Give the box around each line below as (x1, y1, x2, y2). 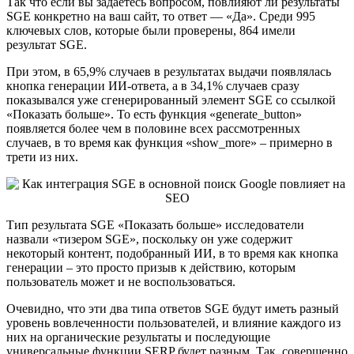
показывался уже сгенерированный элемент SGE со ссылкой (6, 93, 336, 107)
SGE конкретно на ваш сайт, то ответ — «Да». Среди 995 (6, 9, 315, 24)
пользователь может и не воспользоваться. (6, 275, 239, 289)
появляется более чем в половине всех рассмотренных (6, 122, 300, 136)
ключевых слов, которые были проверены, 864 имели (6, 24, 296, 38)
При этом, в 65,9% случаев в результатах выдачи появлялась (6, 65, 331, 79)
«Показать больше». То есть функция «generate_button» (6, 107, 302, 122)
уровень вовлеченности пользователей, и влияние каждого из (6, 316, 341, 330)
